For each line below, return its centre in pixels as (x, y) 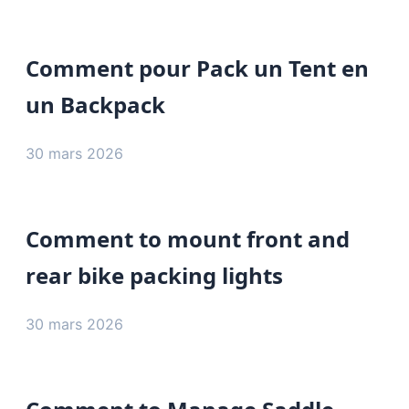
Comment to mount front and (188, 238)
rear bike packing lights (154, 275)
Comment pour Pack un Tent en (197, 68)
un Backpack (95, 105)
